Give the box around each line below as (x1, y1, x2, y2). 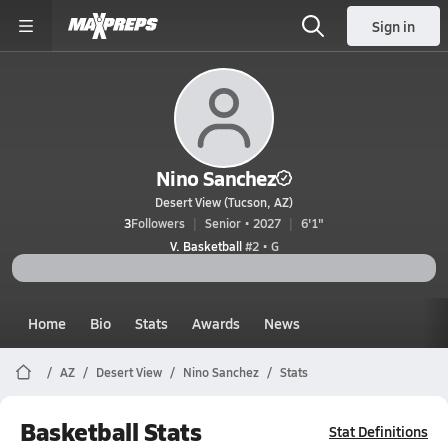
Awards (192, 313, 240, 333)
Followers (131, 215, 185, 231)
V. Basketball (169, 238, 242, 254)
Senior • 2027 (205, 215, 281, 231)
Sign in (372, 16, 415, 36)
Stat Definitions (329, 421, 428, 441)
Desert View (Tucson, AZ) (155, 194, 293, 210)
